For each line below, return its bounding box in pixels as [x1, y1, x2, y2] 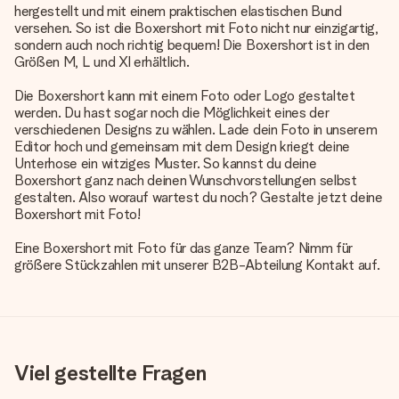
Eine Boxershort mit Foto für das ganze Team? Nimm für [14, 240, 354, 256]
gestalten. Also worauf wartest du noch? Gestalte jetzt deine [14, 189, 383, 206]
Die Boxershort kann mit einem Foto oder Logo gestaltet [14, 87, 355, 104]
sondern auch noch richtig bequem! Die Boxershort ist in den [14, 37, 370, 53]
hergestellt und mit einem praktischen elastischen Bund [14, 3, 342, 20]
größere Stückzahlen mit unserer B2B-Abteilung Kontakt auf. [14, 256, 380, 273]
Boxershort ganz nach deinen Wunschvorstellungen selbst [14, 172, 357, 189]
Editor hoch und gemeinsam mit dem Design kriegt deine [14, 138, 351, 155]
